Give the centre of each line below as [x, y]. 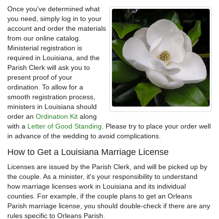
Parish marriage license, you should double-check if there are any [109, 206]
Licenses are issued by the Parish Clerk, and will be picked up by [107, 167]
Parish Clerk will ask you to [49, 68]
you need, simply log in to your [55, 19]
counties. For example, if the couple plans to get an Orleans [100, 196]
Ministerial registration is [45, 48]
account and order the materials [57, 29]
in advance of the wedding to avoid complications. [84, 136]
